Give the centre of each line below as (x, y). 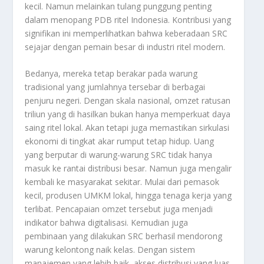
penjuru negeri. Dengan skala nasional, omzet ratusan (128, 101)
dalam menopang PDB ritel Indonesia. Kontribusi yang (128, 19)
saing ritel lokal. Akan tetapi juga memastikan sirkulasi (127, 128)
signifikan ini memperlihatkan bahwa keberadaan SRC (126, 33)
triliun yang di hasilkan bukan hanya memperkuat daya (128, 114)
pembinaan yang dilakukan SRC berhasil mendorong (124, 236)
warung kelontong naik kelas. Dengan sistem (110, 250)
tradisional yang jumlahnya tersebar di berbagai (115, 87)
